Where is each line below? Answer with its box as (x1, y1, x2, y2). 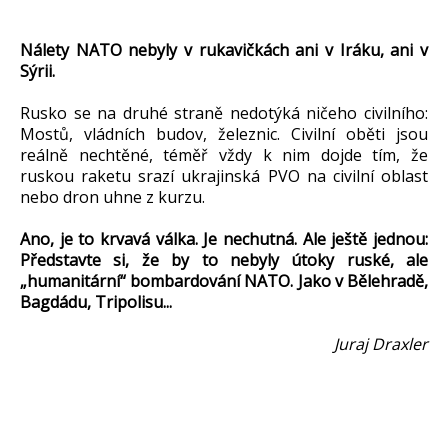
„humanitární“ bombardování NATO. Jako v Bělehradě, (20, 269, 428, 292)
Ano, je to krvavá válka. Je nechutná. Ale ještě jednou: (20, 227, 428, 250)
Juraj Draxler (334, 332, 428, 355)
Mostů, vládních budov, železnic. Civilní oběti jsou (20, 122, 428, 145)
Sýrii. (20, 59, 55, 82)
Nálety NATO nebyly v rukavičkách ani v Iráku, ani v (20, 38, 428, 61)
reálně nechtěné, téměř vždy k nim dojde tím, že (20, 143, 428, 166)
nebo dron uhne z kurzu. (20, 185, 205, 208)
